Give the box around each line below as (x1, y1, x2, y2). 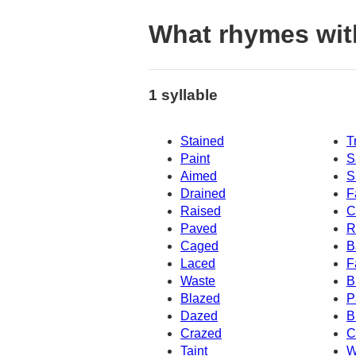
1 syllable (149, 86, 218, 103)
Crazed (180, 327, 222, 341)
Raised (180, 204, 221, 219)
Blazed (180, 292, 220, 306)
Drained (180, 187, 226, 201)
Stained (180, 134, 224, 149)
